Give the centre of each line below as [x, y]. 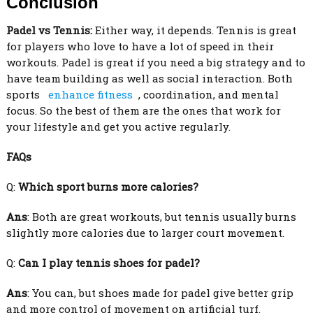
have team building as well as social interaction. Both [149, 78]
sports [24, 94]
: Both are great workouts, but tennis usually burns [161, 217]
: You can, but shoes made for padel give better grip [160, 293]
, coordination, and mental [208, 94]
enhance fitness [90, 94]
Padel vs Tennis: [49, 30]
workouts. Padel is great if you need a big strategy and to [155, 62]
